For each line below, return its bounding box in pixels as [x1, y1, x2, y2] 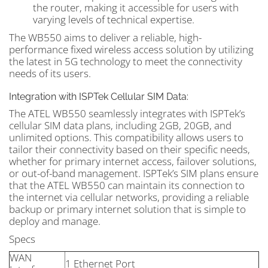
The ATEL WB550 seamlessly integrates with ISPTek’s [9, 106, 245, 120]
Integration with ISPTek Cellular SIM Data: [9, 91, 188, 102]
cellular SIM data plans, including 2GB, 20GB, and [9, 118, 232, 132]
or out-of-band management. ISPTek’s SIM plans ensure [9, 166, 258, 180]
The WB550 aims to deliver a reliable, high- [9, 31, 202, 44]
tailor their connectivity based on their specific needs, [9, 142, 250, 156]
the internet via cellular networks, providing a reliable [9, 190, 249, 204]
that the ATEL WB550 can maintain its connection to [9, 178, 245, 192]
